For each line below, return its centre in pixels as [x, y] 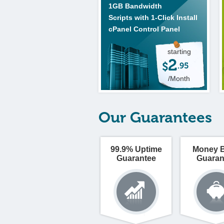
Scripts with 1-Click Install [153, 17]
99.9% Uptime [136, 149]
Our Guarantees [155, 117]
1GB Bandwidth [135, 6]
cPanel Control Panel [144, 29]
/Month [179, 78]
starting [179, 51]
